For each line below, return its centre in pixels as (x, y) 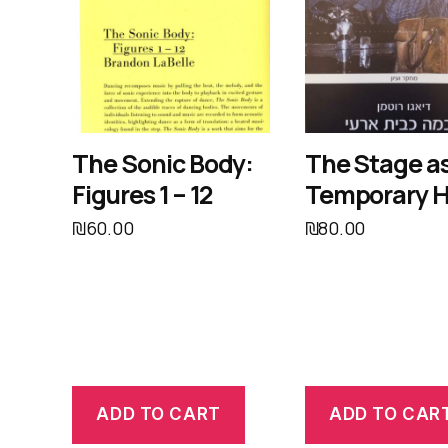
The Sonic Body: (163, 163)
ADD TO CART (158, 414)
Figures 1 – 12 (142, 194)
